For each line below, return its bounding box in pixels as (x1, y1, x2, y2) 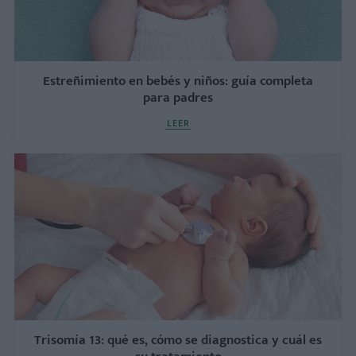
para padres (143, 87, 213, 110)
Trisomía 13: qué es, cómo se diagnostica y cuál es (34, 329, 322, 352)
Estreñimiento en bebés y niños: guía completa (43, 70, 313, 93)
